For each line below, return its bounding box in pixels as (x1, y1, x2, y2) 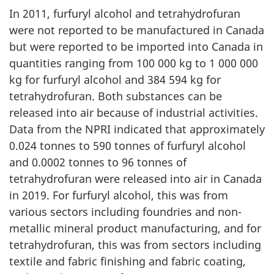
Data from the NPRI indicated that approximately (9, 122, 265, 137)
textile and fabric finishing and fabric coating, (9, 254, 246, 269)
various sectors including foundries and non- (9, 204, 242, 220)
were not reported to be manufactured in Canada (9, 23, 264, 38)
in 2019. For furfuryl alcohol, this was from (9, 188, 228, 203)
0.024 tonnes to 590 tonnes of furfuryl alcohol (9, 138, 246, 154)
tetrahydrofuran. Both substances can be (9, 89, 222, 104)
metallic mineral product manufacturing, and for (9, 221, 261, 236)
